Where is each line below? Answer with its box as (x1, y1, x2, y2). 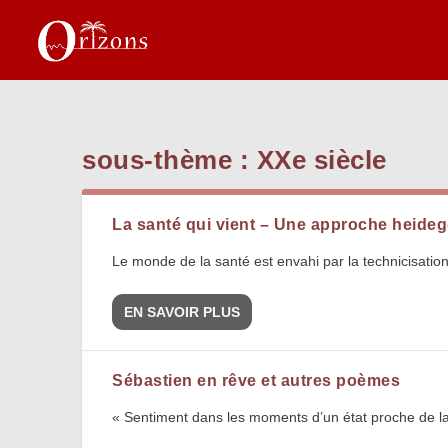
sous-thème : (82, 145, 257, 176)
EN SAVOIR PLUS (124, 304, 241, 321)
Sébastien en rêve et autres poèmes (112, 372, 401, 390)
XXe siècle (256, 145, 387, 176)
